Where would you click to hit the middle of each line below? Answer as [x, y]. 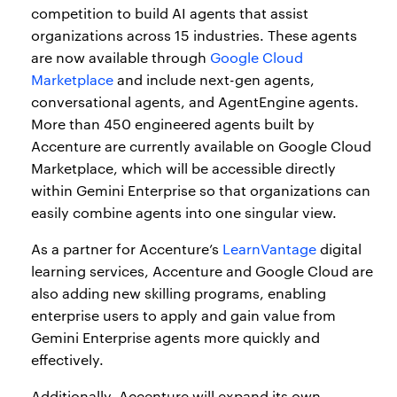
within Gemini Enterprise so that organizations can [201, 191]
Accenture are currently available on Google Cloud [201, 146]
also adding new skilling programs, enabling [179, 293]
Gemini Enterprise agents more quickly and [175, 338]
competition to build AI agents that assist [170, 13]
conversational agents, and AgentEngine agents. [195, 102]
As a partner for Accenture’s [127, 249]
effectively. [67, 360]
